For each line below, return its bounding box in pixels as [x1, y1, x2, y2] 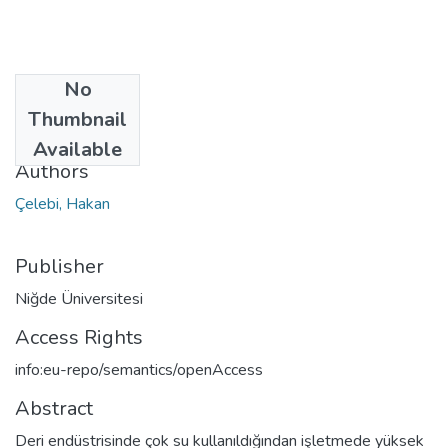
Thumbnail [28, 105, 127, 133]
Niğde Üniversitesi [15, 287, 143, 310]
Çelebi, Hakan [15, 192, 110, 215]
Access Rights [15, 323, 143, 351]
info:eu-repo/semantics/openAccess [15, 358, 263, 381]
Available [33, 135, 122, 163]
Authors [15, 157, 89, 185]
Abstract [15, 394, 93, 422]
